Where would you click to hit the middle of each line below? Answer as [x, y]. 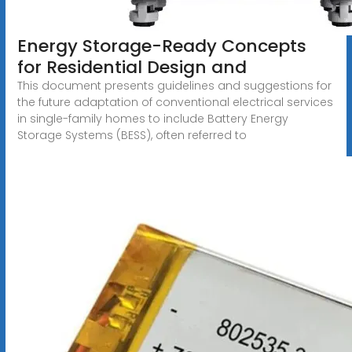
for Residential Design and [132, 67]
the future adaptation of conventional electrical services [175, 102]
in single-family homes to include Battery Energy [152, 118]
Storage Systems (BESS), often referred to [132, 135]
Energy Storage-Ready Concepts [161, 46]
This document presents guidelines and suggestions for [174, 85]
